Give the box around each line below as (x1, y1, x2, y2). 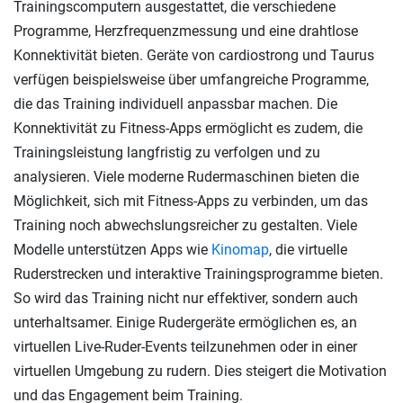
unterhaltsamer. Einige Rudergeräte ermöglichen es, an (13, 313, 357, 331)
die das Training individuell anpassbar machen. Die (13, 94, 337, 112)
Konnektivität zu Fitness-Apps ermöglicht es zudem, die (13, 119, 363, 137)
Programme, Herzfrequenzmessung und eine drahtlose (13, 22, 358, 40)
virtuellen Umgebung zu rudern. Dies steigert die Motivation (13, 362, 387, 380)
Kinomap (211, 240, 269, 258)
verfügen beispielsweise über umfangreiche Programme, (13, 70, 369, 88)
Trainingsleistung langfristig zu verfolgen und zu (13, 143, 320, 161)
